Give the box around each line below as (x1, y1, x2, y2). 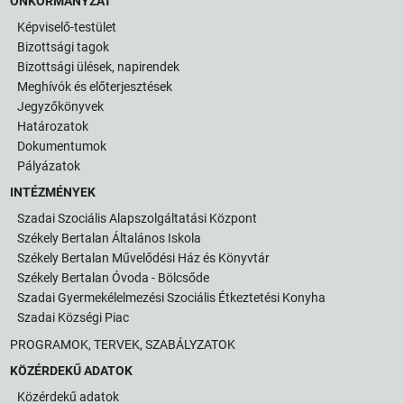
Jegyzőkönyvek (17, 98, 105, 114)
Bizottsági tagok (17, 39, 110, 54)
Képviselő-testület (17, 19, 117, 34)
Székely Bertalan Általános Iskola (17, 230, 202, 245)
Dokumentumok (17, 138, 107, 153)
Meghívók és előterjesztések (17, 78, 173, 94)
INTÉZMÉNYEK (10, 184, 96, 199)
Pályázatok (17, 158, 81, 173)
